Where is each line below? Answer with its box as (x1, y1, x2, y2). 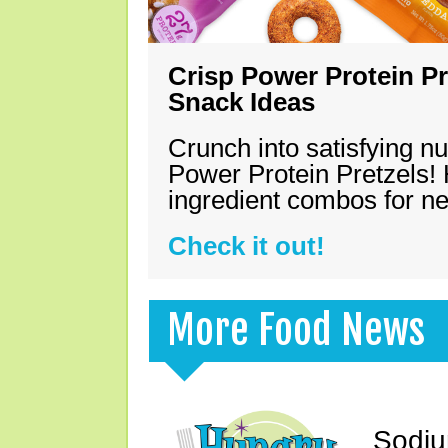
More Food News (167, 305, 425, 355)
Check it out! (168, 231, 325, 261)
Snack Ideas (168, 87, 315, 117)
